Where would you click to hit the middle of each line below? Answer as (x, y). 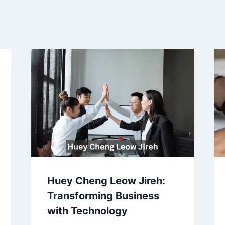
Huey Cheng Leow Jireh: (106, 181)
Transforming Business (103, 196)
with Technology (87, 211)
